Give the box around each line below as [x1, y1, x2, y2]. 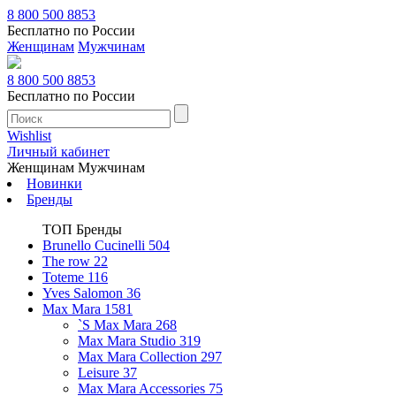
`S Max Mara [78, 317, 156, 332]
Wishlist [7, 128, 51, 143]
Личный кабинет [7, 144, 110, 159]
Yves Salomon [42, 286, 126, 301]
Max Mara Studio [78, 333, 179, 348]
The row [42, 254, 94, 269]
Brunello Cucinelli [42, 238, 148, 253]
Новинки [27, 176, 82, 191]
